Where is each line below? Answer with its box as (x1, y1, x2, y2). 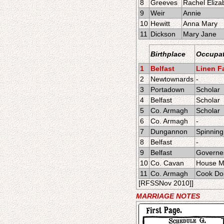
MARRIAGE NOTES (136, 192, 200, 200)
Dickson (150, 30, 175, 38)
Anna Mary (183, 19, 217, 27)
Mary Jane (183, 30, 216, 38)
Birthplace (150, 50, 185, 58)
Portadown (150, 85, 184, 93)
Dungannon (150, 127, 187, 135)
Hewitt (150, 19, 170, 27)
